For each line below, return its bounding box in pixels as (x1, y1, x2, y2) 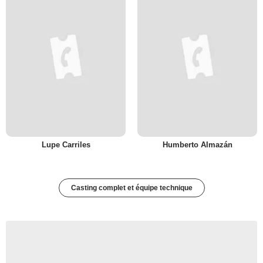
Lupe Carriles (41, 140, 90, 149)
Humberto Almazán (162, 140, 232, 149)
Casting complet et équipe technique (70, 184, 193, 192)
